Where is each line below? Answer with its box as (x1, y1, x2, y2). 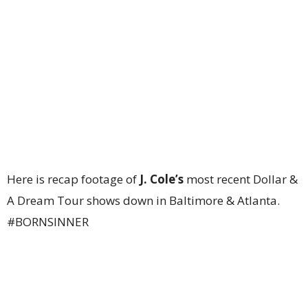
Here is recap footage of (7, 171, 140, 187)
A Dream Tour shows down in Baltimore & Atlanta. (7, 192, 280, 208)
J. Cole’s (140, 171, 184, 187)
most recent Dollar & (184, 171, 298, 187)
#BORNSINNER (7, 214, 89, 230)
